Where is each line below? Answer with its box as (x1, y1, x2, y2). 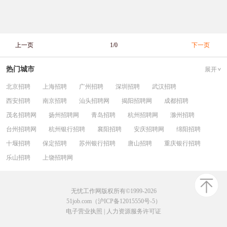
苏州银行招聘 (79, 140, 116, 147)
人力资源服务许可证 (106, 208, 161, 215)
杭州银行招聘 (49, 126, 85, 133)
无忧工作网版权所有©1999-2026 (70, 187, 157, 195)
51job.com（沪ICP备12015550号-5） (66, 198, 161, 205)
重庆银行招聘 (164, 140, 201, 147)
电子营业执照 (66, 208, 102, 215)
